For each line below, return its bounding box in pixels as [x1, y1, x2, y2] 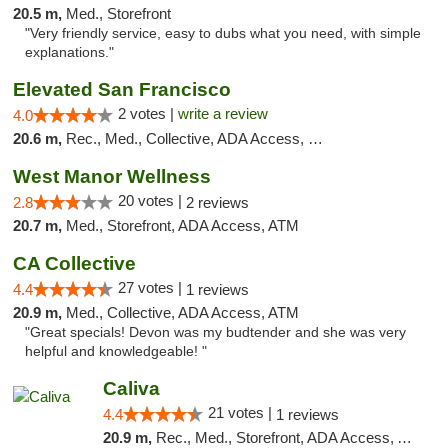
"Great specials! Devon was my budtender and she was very [25, 325, 406, 340]
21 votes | [207, 404, 276, 421]
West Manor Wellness [13, 166, 211, 187]
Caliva [102, 378, 160, 399]
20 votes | [118, 192, 186, 209]
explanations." [25, 45, 114, 60]
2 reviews [186, 194, 249, 211]
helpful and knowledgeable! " [25, 344, 207, 359]
